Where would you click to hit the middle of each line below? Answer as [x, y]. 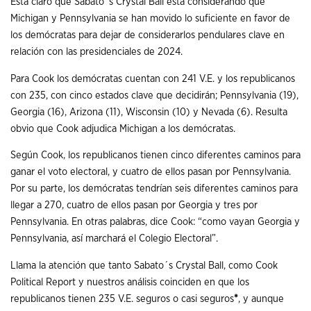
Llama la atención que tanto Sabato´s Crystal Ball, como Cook [144, 266]
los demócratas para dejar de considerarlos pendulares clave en [148, 35]
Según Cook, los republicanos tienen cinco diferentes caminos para [155, 155]
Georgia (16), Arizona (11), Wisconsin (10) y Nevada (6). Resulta [149, 112]
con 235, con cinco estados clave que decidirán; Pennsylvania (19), [154, 95]
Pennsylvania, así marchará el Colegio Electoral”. [114, 239]
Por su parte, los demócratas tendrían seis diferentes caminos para [154, 189]
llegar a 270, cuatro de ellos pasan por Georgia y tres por [134, 205]
